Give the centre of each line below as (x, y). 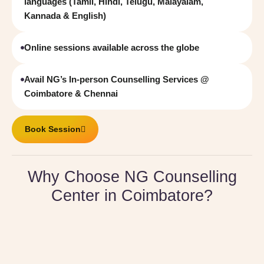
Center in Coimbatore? (132, 196)
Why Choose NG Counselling (132, 177)
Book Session (53, 129)
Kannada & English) (65, 16)
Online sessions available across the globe (112, 47)
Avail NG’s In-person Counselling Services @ (117, 79)
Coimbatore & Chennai (71, 93)
